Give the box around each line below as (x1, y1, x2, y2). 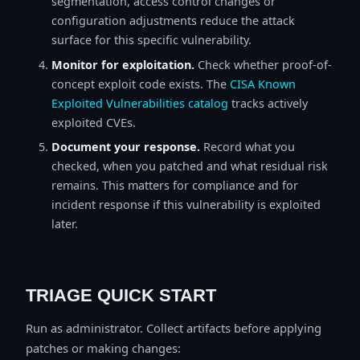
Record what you (200, 138, 295, 154)
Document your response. (51, 138, 200, 154)
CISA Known (230, 76, 296, 92)
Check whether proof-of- (194, 56, 332, 72)
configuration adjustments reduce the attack (51, 13, 295, 29)
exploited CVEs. (51, 114, 136, 130)
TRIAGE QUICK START (26, 284, 216, 305)
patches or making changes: (26, 339, 181, 356)
